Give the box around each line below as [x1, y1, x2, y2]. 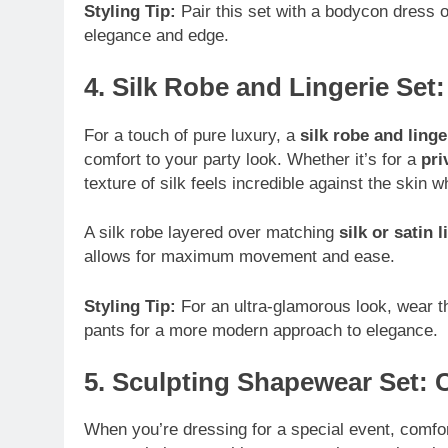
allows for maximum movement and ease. [84, 247, 395, 267]
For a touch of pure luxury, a [84, 125, 300, 145]
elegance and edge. [84, 25, 229, 45]
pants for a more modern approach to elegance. [84, 320, 438, 340]
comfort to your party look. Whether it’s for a [84, 149, 421, 169]
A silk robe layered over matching [84, 223, 339, 243]
